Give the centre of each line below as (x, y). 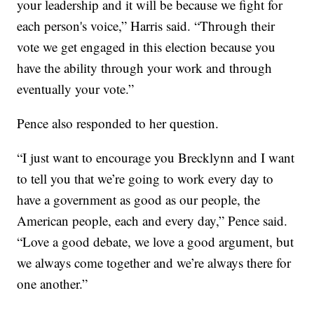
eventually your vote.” (76, 89)
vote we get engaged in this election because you (146, 47)
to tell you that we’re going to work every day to (145, 179)
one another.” (53, 284)
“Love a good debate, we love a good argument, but (156, 242)
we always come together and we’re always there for (154, 263)
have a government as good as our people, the (139, 200)
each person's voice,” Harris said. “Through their (146, 26)
